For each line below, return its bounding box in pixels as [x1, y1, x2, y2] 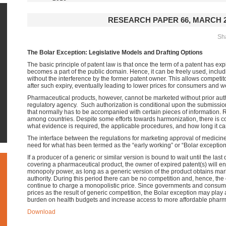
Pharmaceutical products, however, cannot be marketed [27, 94, 179, 101]
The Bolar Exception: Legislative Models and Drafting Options [27, 49, 203, 56]
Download [27, 208, 55, 215]
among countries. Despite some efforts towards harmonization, [27, 116, 198, 123]
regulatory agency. [27, 101, 78, 108]
